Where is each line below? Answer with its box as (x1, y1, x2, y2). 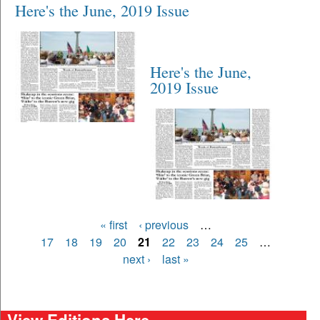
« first (100, 216, 128, 233)
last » (161, 250, 189, 267)
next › (122, 250, 151, 267)
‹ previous (139, 216, 189, 233)
